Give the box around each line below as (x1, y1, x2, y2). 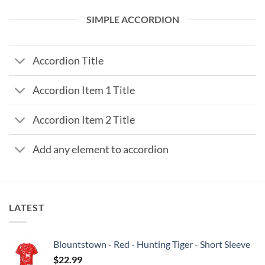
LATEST (9, 202, 45, 214)
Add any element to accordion (33, 143, 169, 156)
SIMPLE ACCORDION (86, 14, 179, 25)
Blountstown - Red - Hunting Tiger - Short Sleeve (53, 238, 250, 250)
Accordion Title (33, 54, 104, 67)
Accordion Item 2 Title (33, 113, 135, 126)
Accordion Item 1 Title (33, 83, 135, 96)
